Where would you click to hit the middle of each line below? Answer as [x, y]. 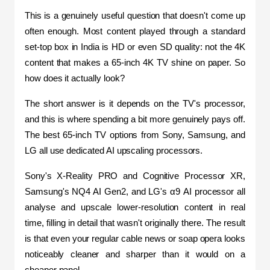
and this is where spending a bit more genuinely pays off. [135, 119]
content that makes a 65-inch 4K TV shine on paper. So [135, 62]
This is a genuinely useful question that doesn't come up [135, 15]
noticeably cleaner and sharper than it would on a [135, 254]
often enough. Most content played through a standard [135, 31]
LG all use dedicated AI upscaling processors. [115, 150]
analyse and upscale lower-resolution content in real [135, 207]
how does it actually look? [75, 78]
